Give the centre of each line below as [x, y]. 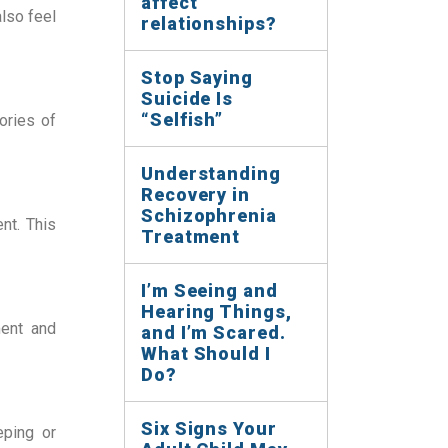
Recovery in [195, 194]
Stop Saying [197, 77]
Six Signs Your [209, 428]
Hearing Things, [216, 311]
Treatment [191, 236]
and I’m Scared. [213, 332]
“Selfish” [182, 119]
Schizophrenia [209, 215]
